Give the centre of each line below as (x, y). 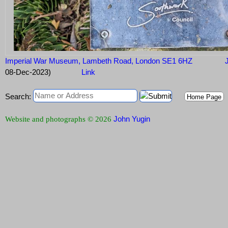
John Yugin (132, 119)
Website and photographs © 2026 (59, 119)
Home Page (204, 97)
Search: (18, 97)
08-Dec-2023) (28, 72)
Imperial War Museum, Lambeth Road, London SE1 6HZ (99, 61)
